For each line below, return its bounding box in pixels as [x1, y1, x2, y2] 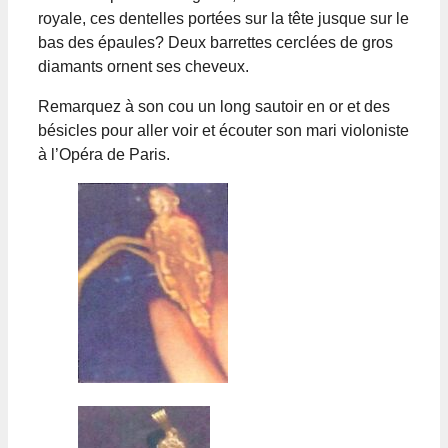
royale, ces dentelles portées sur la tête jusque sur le [38, 9, 409, 27]
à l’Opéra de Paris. [38, 145, 170, 163]
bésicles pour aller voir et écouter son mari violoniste [38, 121, 409, 139]
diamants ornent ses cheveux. [38, 57, 249, 75]
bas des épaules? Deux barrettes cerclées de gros [38, 33, 393, 51]
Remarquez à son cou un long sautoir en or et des [38, 97, 390, 115]
